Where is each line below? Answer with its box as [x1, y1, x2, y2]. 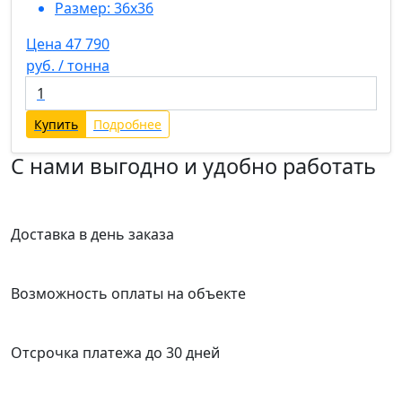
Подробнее [93, 115, 162, 133]
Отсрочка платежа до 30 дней [11, 342, 220, 363]
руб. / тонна [26, 55, 109, 75]
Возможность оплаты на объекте [11, 283, 246, 303]
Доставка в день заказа [11, 223, 174, 244]
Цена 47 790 [26, 33, 109, 54]
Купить [34, 115, 78, 133]
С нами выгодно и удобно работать [11, 151, 376, 180]
